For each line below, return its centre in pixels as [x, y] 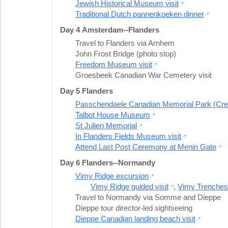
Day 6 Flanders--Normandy [108, 162]
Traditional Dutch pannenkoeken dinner [140, 14]
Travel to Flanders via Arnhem [125, 43]
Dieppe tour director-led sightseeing [134, 208]
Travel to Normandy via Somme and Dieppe [148, 197]
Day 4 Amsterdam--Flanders [110, 30]
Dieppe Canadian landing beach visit [135, 218]
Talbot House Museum [113, 115]
